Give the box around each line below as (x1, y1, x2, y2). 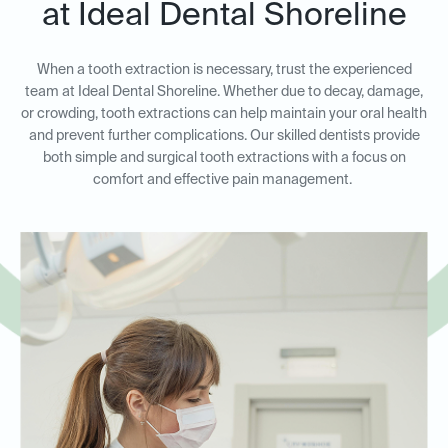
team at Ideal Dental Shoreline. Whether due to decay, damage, (25, 85, 423, 99)
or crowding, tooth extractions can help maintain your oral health (21, 107, 427, 121)
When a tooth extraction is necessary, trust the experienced (36, 63, 412, 77)
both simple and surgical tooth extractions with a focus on (42, 151, 406, 165)
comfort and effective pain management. (93, 173, 355, 187)
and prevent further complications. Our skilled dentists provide (28, 129, 420, 143)
